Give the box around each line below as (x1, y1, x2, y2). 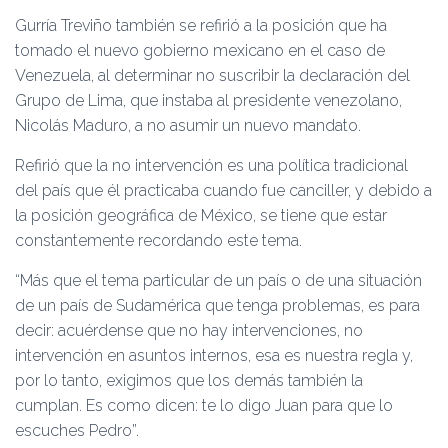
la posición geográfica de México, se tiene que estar (15, 206, 387, 225)
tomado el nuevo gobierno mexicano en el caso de (15, 41, 385, 60)
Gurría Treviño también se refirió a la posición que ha (15, 16, 387, 35)
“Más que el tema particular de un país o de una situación (15, 271, 422, 290)
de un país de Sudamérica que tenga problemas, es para (15, 296, 420, 315)
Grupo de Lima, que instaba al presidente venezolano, (15, 91, 402, 110)
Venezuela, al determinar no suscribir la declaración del (15, 66, 410, 85)
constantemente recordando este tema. (15, 231, 302, 250)
